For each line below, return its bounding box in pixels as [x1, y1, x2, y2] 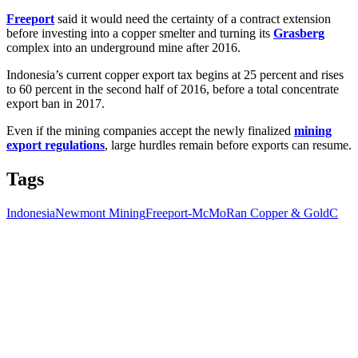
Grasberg [273, 26, 324, 40]
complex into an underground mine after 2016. [6, 40, 241, 54]
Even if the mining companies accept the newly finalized [6, 123, 294, 137]
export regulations [6, 137, 105, 152]
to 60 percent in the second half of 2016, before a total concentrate [6, 82, 339, 96]
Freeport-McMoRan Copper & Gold [145, 205, 329, 220]
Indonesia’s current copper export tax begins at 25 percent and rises [6, 67, 344, 82]
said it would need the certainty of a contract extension [54, 11, 331, 26]
